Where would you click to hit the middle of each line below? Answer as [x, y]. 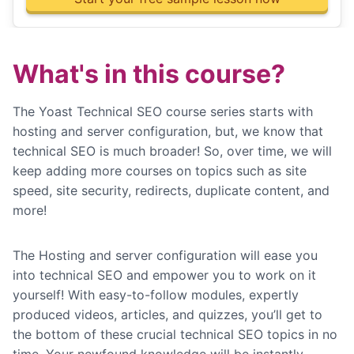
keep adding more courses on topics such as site [160, 171]
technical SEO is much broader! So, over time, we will [172, 151]
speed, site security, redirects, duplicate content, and [171, 191]
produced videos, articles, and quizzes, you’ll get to [168, 315]
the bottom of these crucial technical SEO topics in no [175, 335]
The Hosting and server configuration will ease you [165, 256]
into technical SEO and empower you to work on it [164, 275]
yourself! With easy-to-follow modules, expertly [156, 295]
